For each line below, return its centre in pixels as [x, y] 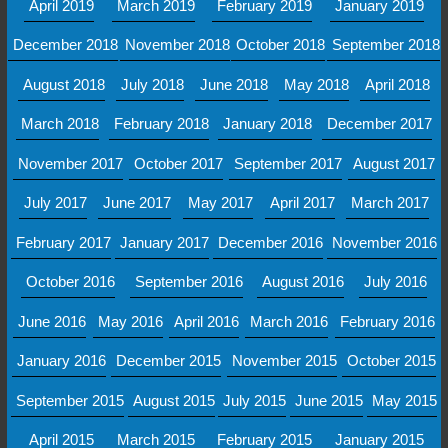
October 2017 [178, 163]
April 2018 [397, 84]
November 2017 [70, 163]
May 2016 [130, 321]
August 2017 [394, 163]
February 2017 [63, 242]
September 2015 [69, 400]
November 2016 [384, 242]
